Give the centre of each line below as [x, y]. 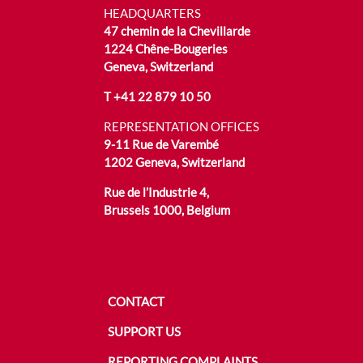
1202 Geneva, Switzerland [174, 162]
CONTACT [136, 301]
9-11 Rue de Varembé [161, 144]
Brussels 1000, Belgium [167, 209]
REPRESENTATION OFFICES [181, 126]
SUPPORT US [144, 331]
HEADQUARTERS [152, 13]
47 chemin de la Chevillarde [177, 30]
